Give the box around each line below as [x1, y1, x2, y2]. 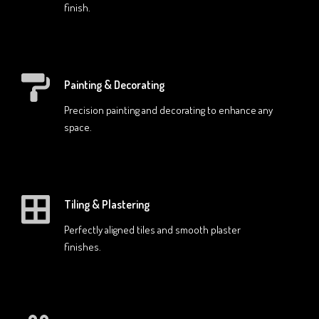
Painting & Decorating [64, 77, 164, 92]
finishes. [64, 239, 101, 253]
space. [64, 120, 92, 134]
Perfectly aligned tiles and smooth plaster [64, 222, 241, 236]
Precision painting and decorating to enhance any [64, 103, 273, 117]
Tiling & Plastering [64, 197, 150, 211]
